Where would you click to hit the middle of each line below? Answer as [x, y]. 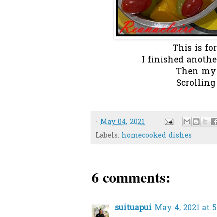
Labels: [108, 136]
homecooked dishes [157, 136]
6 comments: [131, 177]
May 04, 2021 [123, 122]
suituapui [133, 209]
